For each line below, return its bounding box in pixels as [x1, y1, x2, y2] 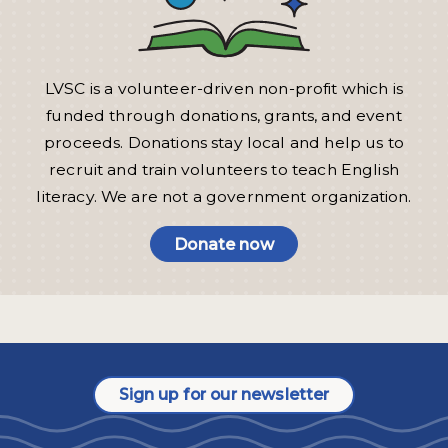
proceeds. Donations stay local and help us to [44, 133, 404, 153]
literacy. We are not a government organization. [36, 187, 412, 207]
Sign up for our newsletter [118, 385, 330, 405]
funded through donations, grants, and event [46, 106, 402, 126]
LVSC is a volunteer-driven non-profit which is [45, 79, 403, 99]
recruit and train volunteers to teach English [49, 160, 399, 180]
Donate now [174, 234, 274, 254]
